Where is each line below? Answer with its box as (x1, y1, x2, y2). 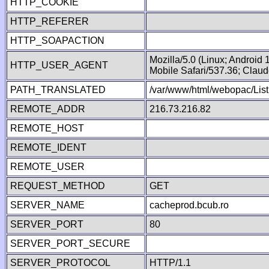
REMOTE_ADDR (10, 104, 85, 114)
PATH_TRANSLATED (10, 85, 106, 95)
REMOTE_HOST (10, 123, 84, 133)
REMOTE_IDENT (10, 142, 86, 153)
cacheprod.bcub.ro (150, 200, 229, 210)
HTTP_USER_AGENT (10, 60, 108, 70)
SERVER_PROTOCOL (10, 258, 110, 268)
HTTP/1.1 (150, 258, 191, 268)
